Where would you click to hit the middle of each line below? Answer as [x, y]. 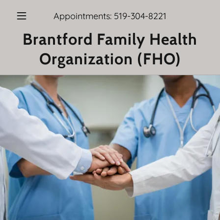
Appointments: [84, 16]
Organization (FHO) [110, 59]
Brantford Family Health [110, 39]
